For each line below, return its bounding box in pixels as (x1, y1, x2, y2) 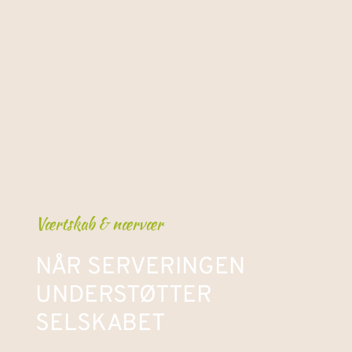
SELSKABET (35, 310, 165, 339)
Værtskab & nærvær (35, 212, 163, 236)
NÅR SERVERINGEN (35, 253, 245, 283)
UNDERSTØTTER (35, 281, 212, 311)
